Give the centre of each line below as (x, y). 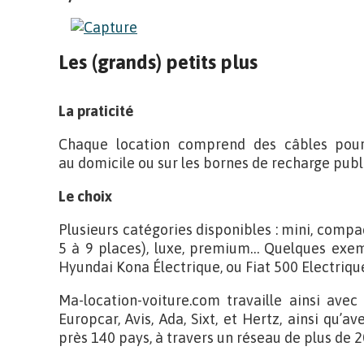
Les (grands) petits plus (158, 62)
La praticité (96, 111)
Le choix (85, 196)
